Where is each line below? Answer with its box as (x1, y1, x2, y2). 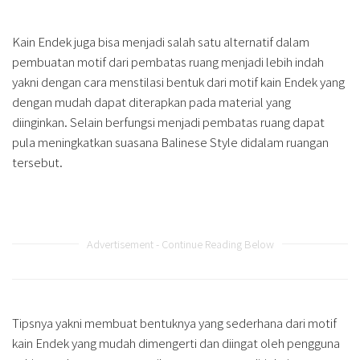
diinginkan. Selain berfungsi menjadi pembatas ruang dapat (12, 113, 325, 131)
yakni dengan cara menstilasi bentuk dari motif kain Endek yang (12, 73, 345, 91)
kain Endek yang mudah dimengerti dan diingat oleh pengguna (12, 334, 340, 352)
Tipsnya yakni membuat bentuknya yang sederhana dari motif (12, 314, 337, 332)
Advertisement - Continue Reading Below (86, 236, 274, 252)
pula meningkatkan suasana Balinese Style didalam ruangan (12, 133, 329, 151)
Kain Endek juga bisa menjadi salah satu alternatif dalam (12, 33, 309, 51)
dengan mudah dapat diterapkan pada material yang (12, 93, 291, 111)
